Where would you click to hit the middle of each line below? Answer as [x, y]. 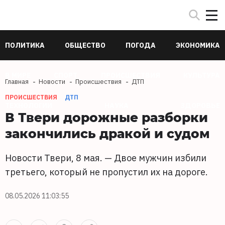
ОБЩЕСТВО [85, 45]
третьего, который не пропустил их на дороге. [106, 172]
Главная [17, 82]
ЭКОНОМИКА [198, 45]
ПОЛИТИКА [25, 45]
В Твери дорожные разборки [106, 117]
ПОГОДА [141, 45]
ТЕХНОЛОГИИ [29, 105]
